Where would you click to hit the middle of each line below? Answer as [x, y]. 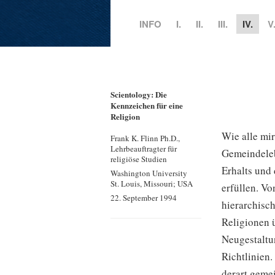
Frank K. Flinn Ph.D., [145, 138]
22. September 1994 [144, 198]
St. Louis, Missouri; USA [152, 184]
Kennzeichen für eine [147, 106]
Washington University [149, 173]
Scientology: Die [139, 95]
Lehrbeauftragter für [144, 149]
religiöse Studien [139, 159]
